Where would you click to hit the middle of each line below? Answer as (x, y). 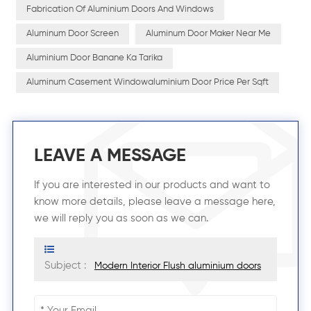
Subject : (66, 266)
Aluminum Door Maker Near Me (208, 34)
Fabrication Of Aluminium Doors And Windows (120, 10)
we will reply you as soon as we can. (121, 219)
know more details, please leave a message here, (154, 202)
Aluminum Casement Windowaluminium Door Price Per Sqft (147, 83)
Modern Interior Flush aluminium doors (177, 266)
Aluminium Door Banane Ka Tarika (94, 58)
